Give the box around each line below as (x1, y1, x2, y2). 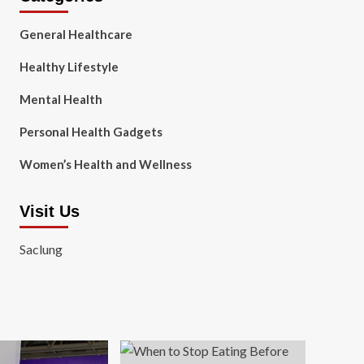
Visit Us (19, 202, 80, 220)
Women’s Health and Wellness (19, 157, 192, 171)
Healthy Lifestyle (19, 59, 119, 74)
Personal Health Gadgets (19, 124, 162, 139)
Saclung (19, 241, 63, 257)
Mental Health (19, 92, 102, 106)
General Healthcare (19, 27, 132, 41)
